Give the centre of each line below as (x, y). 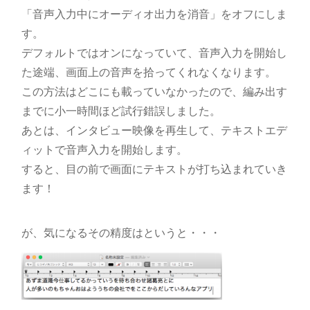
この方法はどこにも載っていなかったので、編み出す (154, 91)
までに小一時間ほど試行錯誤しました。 (121, 111)
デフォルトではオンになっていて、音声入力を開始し (154, 53)
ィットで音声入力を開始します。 (104, 149)
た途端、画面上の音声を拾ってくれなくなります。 (148, 72)
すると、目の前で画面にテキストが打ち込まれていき (154, 169)
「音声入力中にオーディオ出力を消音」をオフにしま (154, 14)
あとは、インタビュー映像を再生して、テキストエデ (154, 130)
